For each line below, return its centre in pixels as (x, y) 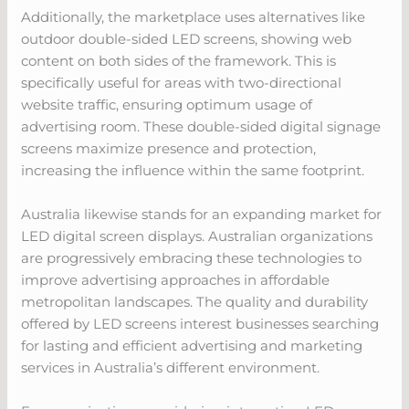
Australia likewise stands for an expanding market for (202, 214)
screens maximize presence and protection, (169, 148)
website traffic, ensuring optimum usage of (167, 104)
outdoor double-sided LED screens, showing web (187, 38)
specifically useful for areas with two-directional (182, 82)
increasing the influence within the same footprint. (193, 170)
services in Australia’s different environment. (171, 367)
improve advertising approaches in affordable (176, 279)
